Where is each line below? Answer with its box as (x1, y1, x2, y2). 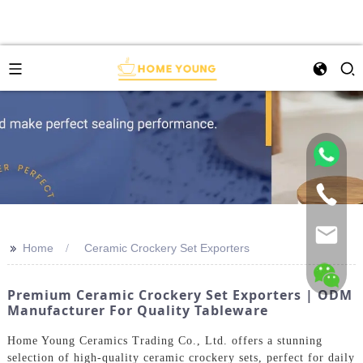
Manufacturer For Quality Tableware (6, 301, 268, 319)
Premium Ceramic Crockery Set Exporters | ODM (6, 286, 352, 304)
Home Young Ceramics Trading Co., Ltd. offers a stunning (6, 334, 322, 347)
